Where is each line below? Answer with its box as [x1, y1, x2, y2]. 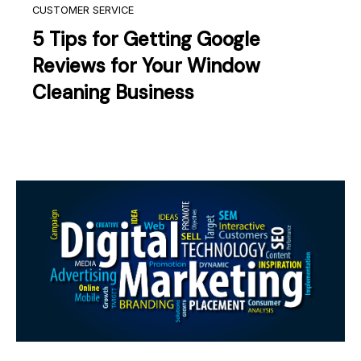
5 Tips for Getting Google [32, 26, 260, 52]
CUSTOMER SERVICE [32, 3, 134, 16]
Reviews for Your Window [32, 52, 260, 78]
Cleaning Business [32, 79, 194, 105]
